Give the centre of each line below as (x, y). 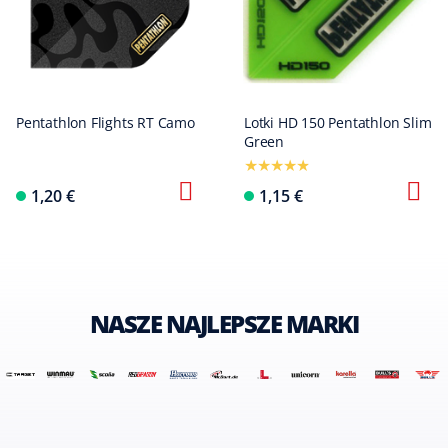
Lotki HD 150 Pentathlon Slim (338, 122)
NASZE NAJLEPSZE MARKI (224, 323)
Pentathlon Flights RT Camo (105, 122)
